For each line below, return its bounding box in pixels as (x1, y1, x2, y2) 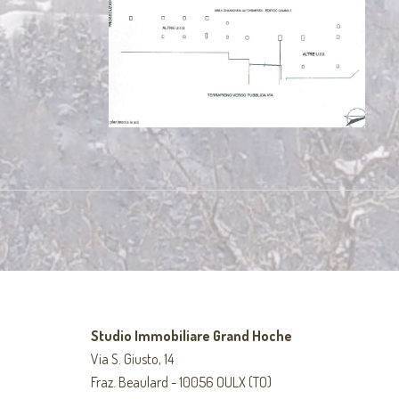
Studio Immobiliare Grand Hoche (91, 327, 292, 346)
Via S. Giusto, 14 (91, 350, 174, 369)
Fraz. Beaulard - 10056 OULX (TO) (91, 373, 272, 392)
